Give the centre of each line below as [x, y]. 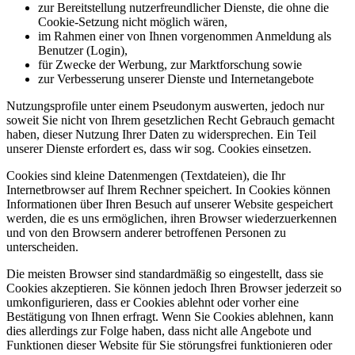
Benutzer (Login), [83, 50]
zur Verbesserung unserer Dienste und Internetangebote [176, 78]
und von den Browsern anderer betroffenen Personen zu [146, 232]
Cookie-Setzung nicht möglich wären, [133, 21]
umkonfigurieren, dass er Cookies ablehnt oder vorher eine [153, 302]
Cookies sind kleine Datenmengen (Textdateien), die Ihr [146, 175]
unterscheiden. [42, 246]
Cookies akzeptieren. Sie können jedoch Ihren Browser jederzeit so [174, 288]
